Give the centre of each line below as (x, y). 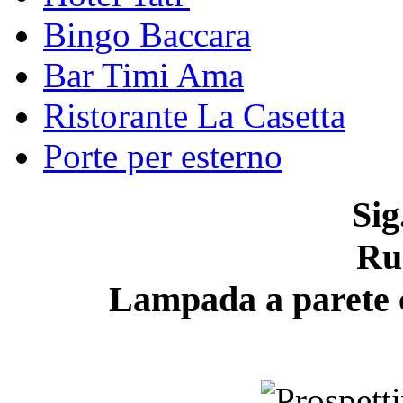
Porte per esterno (163, 157)
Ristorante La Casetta (194, 116)
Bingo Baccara (147, 35)
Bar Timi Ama (143, 76)
